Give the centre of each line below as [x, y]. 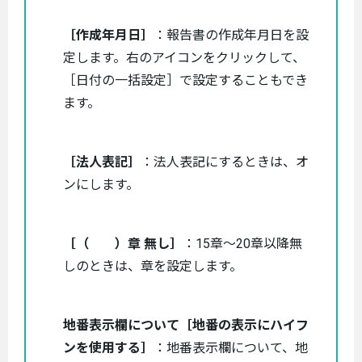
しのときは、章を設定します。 [153, 266]
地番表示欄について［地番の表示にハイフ [186, 325]
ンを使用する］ [108, 347]
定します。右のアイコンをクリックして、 [184, 57]
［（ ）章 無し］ [123, 243]
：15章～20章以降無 [242, 243]
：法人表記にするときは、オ [225, 162]
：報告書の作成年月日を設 [231, 35]
